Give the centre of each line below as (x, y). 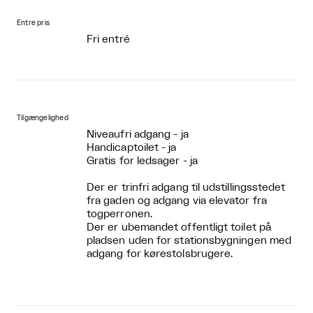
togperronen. (119, 214)
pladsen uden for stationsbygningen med (189, 240)
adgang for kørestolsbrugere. (160, 254)
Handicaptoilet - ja (132, 147)
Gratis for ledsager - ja (142, 161)
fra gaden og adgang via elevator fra (177, 201)
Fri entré (108, 39)
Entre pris (34, 23)
